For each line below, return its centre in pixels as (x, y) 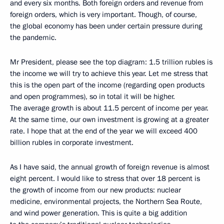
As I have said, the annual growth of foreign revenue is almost (110, 167)
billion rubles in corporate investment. (72, 143)
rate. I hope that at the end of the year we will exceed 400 (104, 131)
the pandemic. (33, 38)
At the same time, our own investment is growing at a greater (109, 120)
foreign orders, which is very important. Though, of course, (103, 15)
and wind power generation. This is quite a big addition (98, 213)
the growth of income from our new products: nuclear (95, 190)
